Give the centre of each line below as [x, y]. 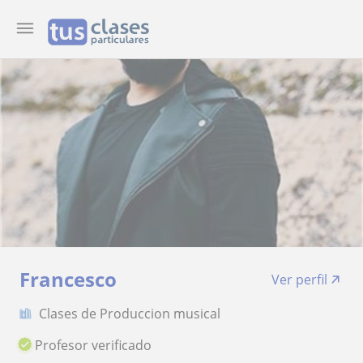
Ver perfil [299, 280]
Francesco [68, 279]
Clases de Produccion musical [130, 314]
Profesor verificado [94, 345]
